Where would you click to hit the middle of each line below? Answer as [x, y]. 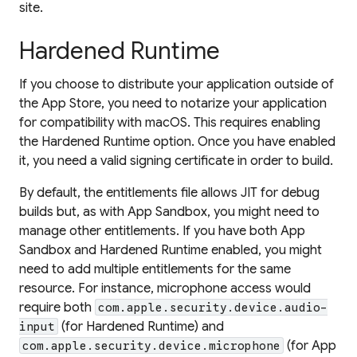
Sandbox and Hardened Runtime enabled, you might [171, 250]
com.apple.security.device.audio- [213, 307]
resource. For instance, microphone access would [165, 288]
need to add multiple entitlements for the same [155, 269]
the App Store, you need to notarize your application [173, 103]
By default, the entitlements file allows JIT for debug [169, 192]
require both [57, 307]
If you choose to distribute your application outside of [177, 84]
